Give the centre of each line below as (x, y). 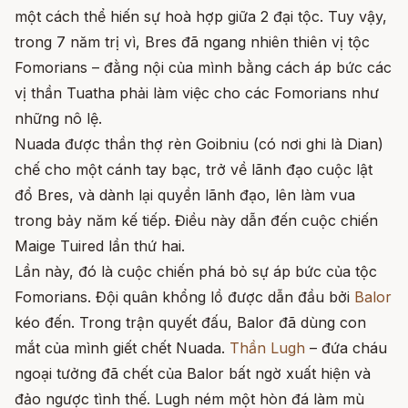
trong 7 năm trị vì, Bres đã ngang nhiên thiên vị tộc (192, 42)
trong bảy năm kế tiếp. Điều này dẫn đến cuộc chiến (196, 221)
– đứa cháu (346, 348)
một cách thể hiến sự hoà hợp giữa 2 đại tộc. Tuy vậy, (201, 17)
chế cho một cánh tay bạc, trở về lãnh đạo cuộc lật (194, 170)
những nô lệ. (58, 119)
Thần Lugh (267, 348)
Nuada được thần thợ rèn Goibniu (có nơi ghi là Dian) (199, 144)
